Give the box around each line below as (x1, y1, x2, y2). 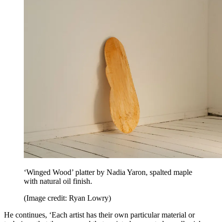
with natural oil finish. (24, 177, 92, 186)
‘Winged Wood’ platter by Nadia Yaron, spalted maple (24, 168, 192, 177)
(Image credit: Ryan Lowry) (24, 194, 111, 203)
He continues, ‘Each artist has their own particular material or (4, 211, 195, 220)
